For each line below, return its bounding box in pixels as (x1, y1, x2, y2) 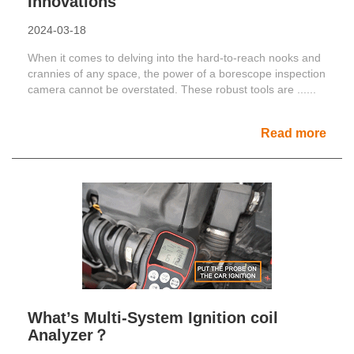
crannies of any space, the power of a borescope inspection (28, 66, 326, 80)
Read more (261, 126, 326, 140)
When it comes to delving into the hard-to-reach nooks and (28, 51, 321, 64)
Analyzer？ (28, 326, 109, 344)
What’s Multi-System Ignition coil (28, 308, 278, 326)
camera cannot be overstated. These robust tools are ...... (28, 82, 316, 96)
